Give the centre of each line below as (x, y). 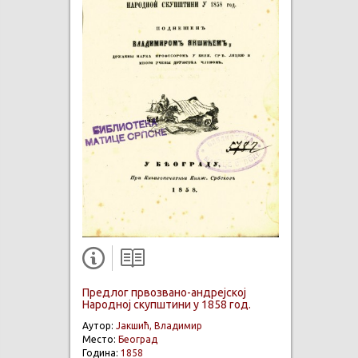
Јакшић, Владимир (159, 326)
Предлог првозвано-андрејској (164, 293)
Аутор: (99, 326)
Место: (100, 340)
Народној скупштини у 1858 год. (167, 305)
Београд (138, 340)
